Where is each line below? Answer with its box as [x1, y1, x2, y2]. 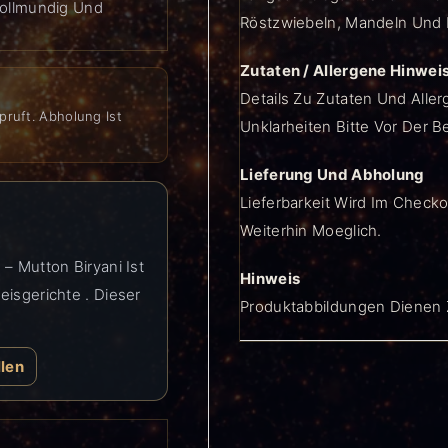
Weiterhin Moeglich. [240, 220, 382, 240]
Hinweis [240, 269, 301, 288]
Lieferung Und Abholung [240, 164, 425, 184]
